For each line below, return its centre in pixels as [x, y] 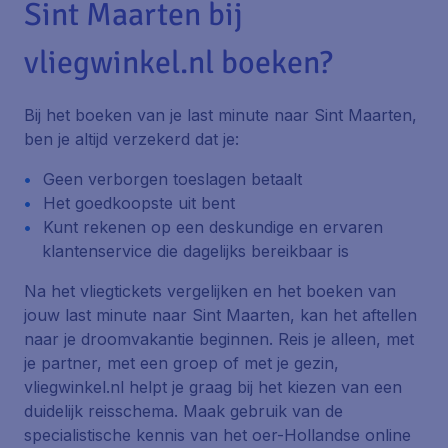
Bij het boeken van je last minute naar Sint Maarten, [220, 115]
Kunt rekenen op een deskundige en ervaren [213, 227]
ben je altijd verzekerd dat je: [131, 139]
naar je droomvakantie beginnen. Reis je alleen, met [219, 339]
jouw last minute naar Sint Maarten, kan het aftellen [220, 315]
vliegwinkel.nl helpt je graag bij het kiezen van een [213, 387]
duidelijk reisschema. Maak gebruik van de [183, 411]
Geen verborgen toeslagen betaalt [172, 179]
